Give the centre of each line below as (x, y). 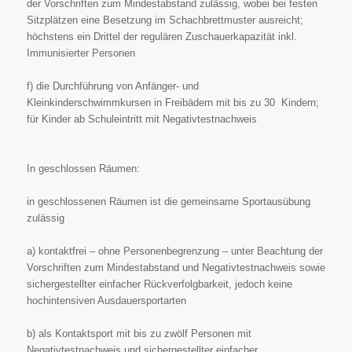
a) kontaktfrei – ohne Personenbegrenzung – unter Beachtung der (174, 251)
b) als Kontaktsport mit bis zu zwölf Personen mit (139, 333)
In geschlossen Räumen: (83, 168)
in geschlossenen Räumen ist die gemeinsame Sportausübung (168, 201)
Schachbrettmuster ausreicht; (236, 20)
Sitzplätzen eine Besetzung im (97, 20)
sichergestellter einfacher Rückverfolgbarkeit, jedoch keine (159, 284)
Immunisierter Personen (81, 53)
